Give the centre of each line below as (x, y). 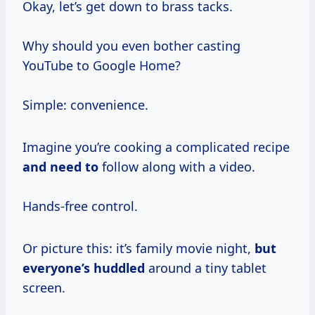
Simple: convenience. (85, 104)
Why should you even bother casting (131, 45)
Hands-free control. (80, 206)
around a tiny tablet (206, 268)
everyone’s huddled (84, 268)
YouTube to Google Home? (102, 65)
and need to (60, 166)
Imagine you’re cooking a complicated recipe (156, 147)
